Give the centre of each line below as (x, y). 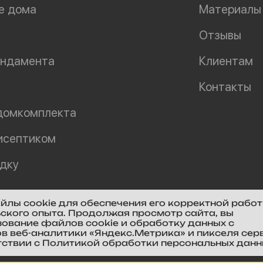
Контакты (225, 87)
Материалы (230, 9)
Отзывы (220, 35)
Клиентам (226, 61)
